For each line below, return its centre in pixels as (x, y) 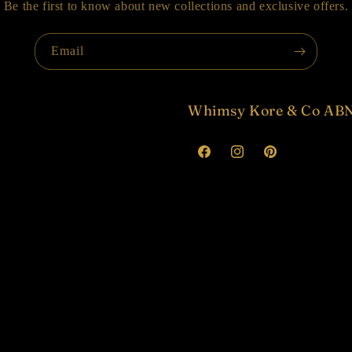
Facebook (219, 160)
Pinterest (283, 160)
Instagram (253, 160)
